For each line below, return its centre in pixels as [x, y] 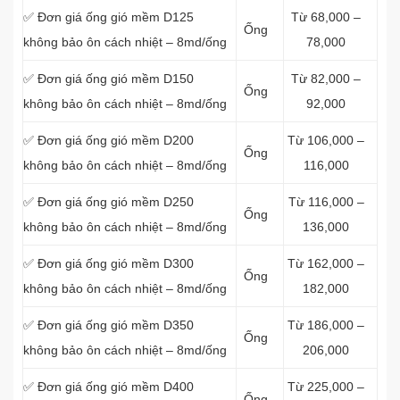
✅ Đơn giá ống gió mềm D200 [108, 140]
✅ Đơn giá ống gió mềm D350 [108, 325]
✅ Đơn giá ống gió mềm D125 [108, 17]
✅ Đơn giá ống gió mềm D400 [108, 387]
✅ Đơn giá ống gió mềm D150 [108, 79]
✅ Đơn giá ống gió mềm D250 [108, 202]
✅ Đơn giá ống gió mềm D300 [108, 263]
